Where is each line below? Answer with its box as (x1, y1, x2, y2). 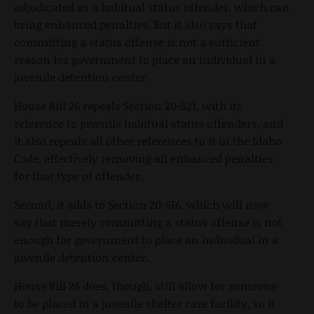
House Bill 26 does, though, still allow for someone (14, 278, 277, 294)
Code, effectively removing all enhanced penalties (14, 150, 273, 167)
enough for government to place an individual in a (14, 231, 278, 248)
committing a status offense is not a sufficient (14, 34, 260, 50)
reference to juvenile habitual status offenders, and (14, 115, 283, 132)
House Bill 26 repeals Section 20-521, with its (14, 97, 243, 114)
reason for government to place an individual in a (14, 51, 275, 68)
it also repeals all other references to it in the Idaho (14, 132, 282, 149)
